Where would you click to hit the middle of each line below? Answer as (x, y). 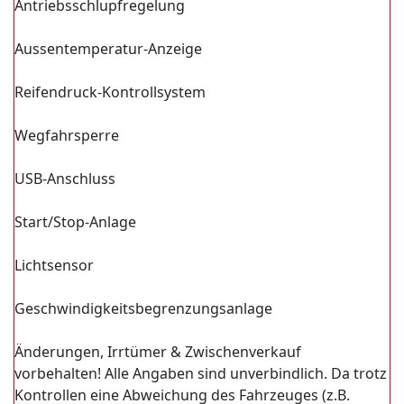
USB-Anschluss (65, 179)
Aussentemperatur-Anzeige (108, 49)
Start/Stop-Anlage (75, 222)
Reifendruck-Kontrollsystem (110, 92)
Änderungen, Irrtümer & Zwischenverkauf (158, 352)
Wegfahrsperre (67, 135)
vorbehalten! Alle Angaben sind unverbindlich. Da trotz (201, 373)
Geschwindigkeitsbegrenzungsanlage (143, 308)
